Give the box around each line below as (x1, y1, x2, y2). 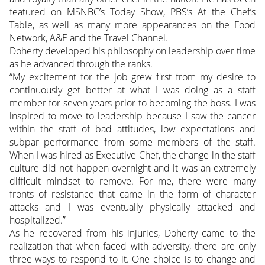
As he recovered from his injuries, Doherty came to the (9, 226, 256, 240)
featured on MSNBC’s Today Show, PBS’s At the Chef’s (9, 5, 256, 18)
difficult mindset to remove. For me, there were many (9, 174, 256, 188)
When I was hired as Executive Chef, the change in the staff (9, 148, 256, 161)
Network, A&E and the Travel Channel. (9, 31, 168, 44)
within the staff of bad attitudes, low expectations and (9, 122, 256, 135)
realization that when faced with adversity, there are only (9, 239, 256, 253)
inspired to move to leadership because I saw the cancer (9, 109, 256, 122)
